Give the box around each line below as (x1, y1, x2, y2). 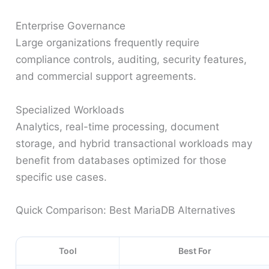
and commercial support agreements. (16, 70, 197, 83)
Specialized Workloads (16, 103, 125, 116)
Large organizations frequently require (16, 37, 200, 49)
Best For (178, 245, 212, 256)
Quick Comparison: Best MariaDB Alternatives (16, 204, 236, 216)
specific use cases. (16, 171, 107, 183)
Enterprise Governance (16, 20, 126, 32)
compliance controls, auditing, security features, (16, 53, 247, 66)
